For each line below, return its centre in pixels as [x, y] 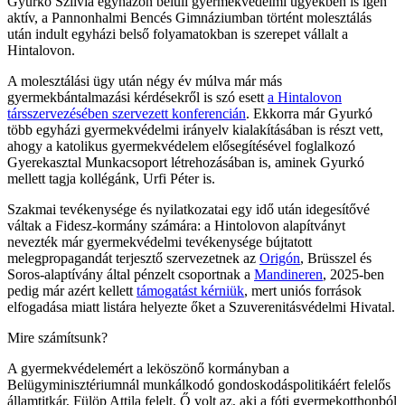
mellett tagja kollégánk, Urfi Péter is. [111, 178]
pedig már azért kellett [72, 290]
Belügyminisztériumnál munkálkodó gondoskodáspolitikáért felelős [199, 384]
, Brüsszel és [336, 258]
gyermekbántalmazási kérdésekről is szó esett [137, 97]
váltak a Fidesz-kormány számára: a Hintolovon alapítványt [176, 225]
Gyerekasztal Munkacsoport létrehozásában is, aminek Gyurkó [186, 162]
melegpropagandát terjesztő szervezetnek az [133, 258]
